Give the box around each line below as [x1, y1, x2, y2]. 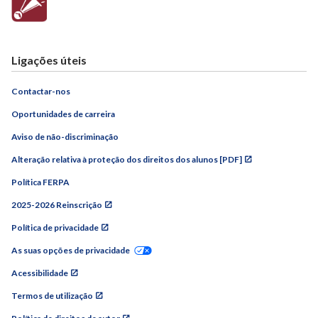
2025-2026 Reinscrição [11, 199, 102, 210]
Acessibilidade [11, 267, 68, 278]
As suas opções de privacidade [11, 244, 130, 256]
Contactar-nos [11, 85, 70, 97]
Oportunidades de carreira [11, 108, 115, 119]
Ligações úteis [11, 53, 87, 67]
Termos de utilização [11, 290, 93, 301]
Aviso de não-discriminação [11, 131, 119, 142]
